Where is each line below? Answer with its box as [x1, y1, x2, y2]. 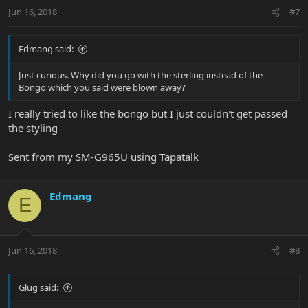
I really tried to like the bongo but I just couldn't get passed [8, 106, 287, 120]
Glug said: [19, 281, 58, 294]
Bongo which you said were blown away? [19, 81, 186, 94]
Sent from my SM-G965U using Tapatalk [8, 149, 199, 164]
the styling [8, 120, 58, 135]
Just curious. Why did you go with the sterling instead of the [19, 69, 263, 82]
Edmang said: [19, 43, 74, 56]
